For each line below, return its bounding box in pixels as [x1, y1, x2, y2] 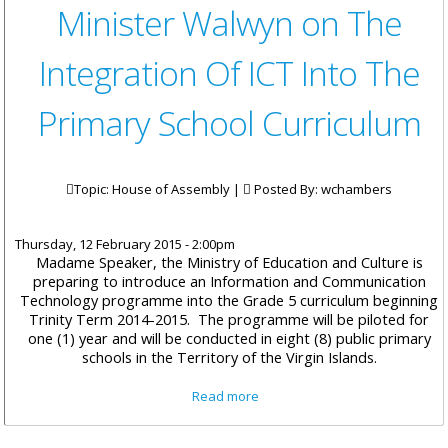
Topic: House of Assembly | [74, 180, 243, 199]
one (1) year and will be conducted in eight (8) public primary [27, 328, 431, 349]
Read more [192, 387, 260, 406]
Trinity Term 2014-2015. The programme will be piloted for [29, 309, 429, 330]
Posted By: [251, 180, 321, 199]
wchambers [321, 180, 392, 199]
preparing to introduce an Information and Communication [32, 271, 426, 292]
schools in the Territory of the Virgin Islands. [81, 347, 377, 368]
